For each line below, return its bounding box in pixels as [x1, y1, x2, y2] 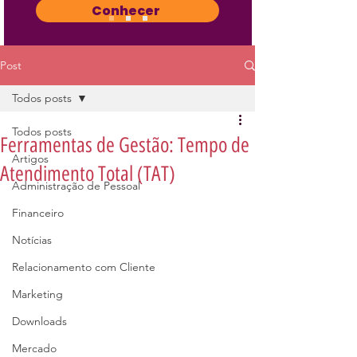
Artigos [12, 151, 49, 166]
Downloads [12, 314, 67, 328]
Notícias [12, 233, 52, 247]
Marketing [12, 287, 63, 301]
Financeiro [12, 206, 64, 220]
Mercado [12, 341, 57, 355]
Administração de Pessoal [12, 178, 140, 193]
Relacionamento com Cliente [12, 260, 155, 274]
